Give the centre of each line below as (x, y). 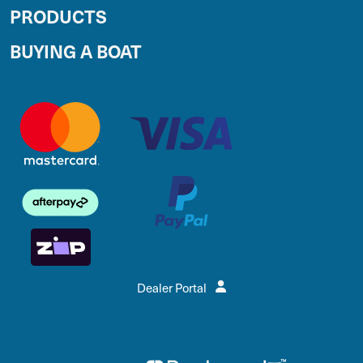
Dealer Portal (173, 288)
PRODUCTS (58, 15)
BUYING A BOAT (76, 50)
